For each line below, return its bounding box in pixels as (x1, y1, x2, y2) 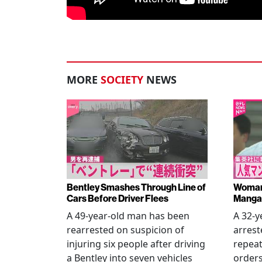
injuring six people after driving (67, 237, 205, 250)
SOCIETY (101, 73, 143, 87)
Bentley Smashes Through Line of (67, 182, 206, 193)
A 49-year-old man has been (67, 209, 189, 222)
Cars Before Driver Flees (67, 193, 168, 204)
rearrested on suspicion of (67, 223, 184, 236)
